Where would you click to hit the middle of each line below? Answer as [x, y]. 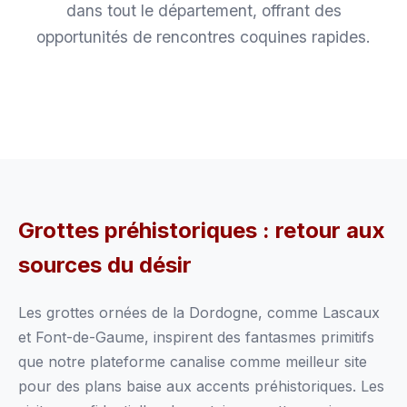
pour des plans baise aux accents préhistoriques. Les [201, 386]
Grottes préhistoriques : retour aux [202, 230]
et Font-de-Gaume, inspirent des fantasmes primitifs [196, 337]
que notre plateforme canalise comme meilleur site [193, 362]
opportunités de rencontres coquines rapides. [203, 37]
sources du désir [105, 265]
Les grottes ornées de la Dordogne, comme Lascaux [199, 313]
